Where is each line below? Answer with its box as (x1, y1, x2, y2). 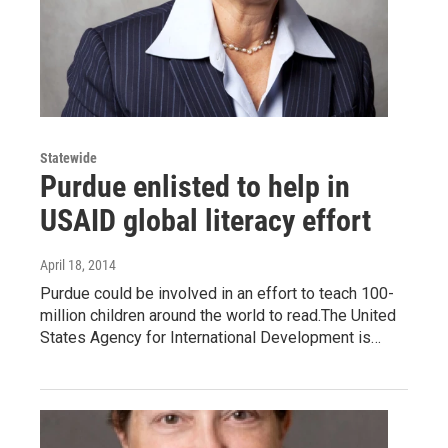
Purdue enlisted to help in (40, 168, 350, 204)
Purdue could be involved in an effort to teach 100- (40, 283, 394, 303)
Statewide (40, 149, 97, 166)
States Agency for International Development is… (40, 327, 381, 347)
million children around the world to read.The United (40, 305, 396, 325)
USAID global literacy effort (40, 202, 371, 238)
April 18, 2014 (40, 256, 116, 273)
